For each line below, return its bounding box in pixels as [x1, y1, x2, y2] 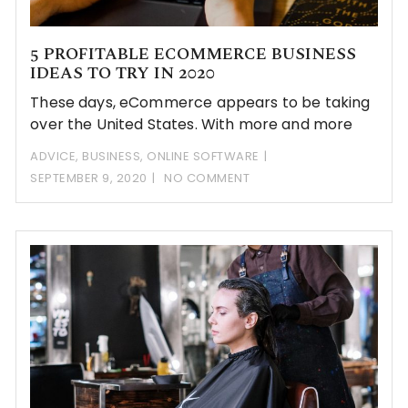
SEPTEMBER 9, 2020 [30, 169, 148, 188]
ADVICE [30, 148, 76, 166]
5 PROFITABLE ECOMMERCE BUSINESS [30, 42, 357, 67]
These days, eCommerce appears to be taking [30, 92, 371, 114]
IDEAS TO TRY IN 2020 [30, 61, 216, 87]
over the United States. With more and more [30, 114, 353, 136]
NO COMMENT [164, 169, 250, 188]
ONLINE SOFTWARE [147, 148, 260, 166]
